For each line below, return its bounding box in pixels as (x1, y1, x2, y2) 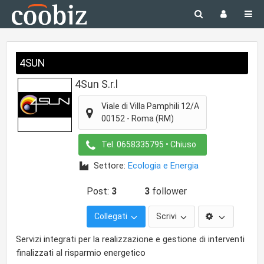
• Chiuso (166, 140, 196, 149)
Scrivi (156, 212, 179, 221)
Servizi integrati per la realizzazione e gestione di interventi (16, 234, 245, 245)
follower (150, 186, 187, 197)
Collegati (94, 212, 129, 221)
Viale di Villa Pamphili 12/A (101, 101, 199, 111)
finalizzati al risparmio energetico (16, 247, 146, 258)
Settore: (94, 160, 128, 171)
